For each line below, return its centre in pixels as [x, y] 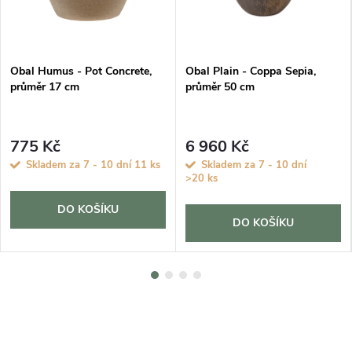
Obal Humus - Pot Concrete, [81, 71]
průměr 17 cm [45, 87]
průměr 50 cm [220, 87]
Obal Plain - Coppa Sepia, [251, 71]
